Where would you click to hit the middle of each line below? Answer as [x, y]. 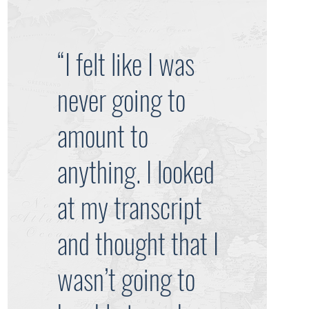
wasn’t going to [127, 279]
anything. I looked [136, 171]
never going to [122, 99]
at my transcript [130, 207]
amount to [103, 135]
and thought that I [138, 243]
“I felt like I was [126, 63]
